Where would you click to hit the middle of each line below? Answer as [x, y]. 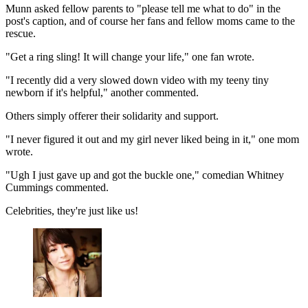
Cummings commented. [57, 187]
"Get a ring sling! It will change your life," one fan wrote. [130, 56]
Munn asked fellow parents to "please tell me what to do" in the [143, 8]
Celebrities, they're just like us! [72, 210]
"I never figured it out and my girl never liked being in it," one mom [152, 139]
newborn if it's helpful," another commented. [102, 92]
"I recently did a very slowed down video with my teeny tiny [137, 80]
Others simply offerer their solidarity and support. [112, 115]
